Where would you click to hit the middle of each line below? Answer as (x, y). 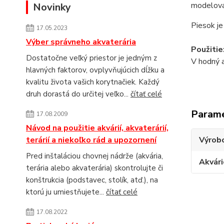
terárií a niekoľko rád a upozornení (91, 140)
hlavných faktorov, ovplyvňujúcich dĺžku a (95, 70)
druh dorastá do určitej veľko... (78, 94)
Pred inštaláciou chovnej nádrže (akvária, (94, 156)
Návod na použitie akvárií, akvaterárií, (97, 128)
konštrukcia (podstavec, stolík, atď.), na (92, 180)
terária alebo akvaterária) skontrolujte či (94, 168)
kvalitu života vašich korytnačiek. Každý (93, 82)
